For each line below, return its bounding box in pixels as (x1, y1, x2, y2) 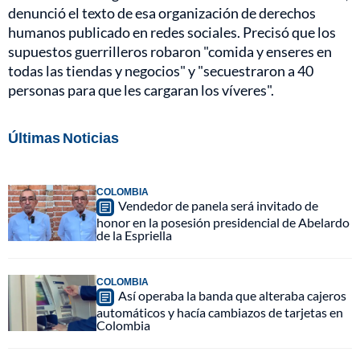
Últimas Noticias (8, 129, 119, 147)
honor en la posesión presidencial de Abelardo (96, 215, 350, 231)
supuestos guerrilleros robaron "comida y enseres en (8, 43, 332, 61)
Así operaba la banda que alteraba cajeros (118, 288, 346, 304)
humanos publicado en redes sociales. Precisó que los (8, 23, 336, 42)
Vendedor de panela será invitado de (118, 198, 318, 214)
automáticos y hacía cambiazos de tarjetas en (96, 305, 343, 321)
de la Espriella (96, 227, 172, 243)
